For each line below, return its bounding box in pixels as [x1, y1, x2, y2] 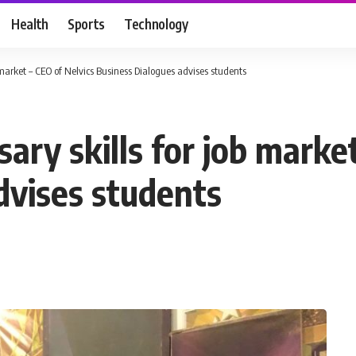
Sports [68, 14, 106, 33]
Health [11, 14, 49, 33]
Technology [124, 14, 188, 33]
